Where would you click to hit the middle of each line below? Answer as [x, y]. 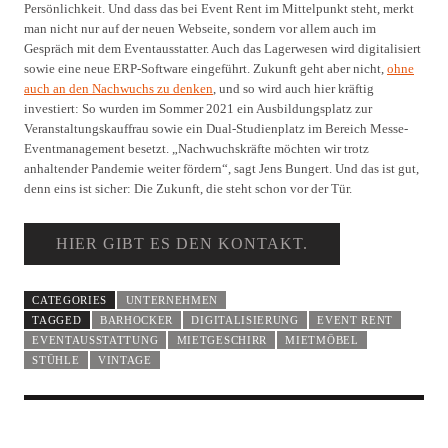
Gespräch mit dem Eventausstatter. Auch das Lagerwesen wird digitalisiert [222, 49]
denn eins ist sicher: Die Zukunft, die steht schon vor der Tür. [188, 189]
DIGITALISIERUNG [245, 320]
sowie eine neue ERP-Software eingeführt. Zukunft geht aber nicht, [205, 69]
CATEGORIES [70, 300]
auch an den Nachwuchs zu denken [118, 89]
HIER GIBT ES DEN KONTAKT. [182, 244]
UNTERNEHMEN [172, 300]
